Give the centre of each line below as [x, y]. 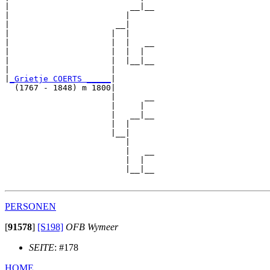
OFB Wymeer [92, 227]
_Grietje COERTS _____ [60, 78]
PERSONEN [30, 206]
